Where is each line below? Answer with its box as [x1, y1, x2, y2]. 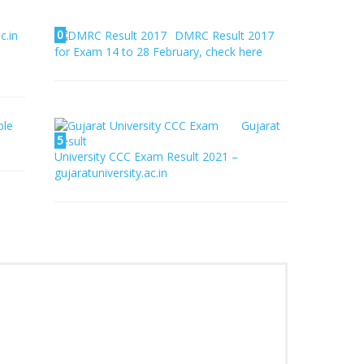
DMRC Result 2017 [175, 28, 275, 43]
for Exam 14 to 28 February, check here [54, 44, 263, 59]
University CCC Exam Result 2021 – [54, 149, 239, 164]
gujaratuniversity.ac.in [54, 165, 168, 180]
